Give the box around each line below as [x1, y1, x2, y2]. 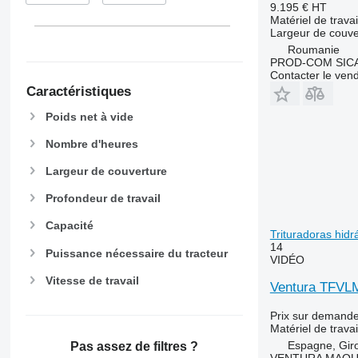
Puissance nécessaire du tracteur [45, 246, 228, 260]
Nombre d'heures [45, 137, 138, 150]
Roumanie [287, 43, 340, 56]
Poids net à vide [45, 109, 133, 123]
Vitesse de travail [45, 273, 139, 287]
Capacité [45, 219, 93, 233]
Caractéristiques [26, 83, 131, 99]
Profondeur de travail [45, 192, 161, 205]
